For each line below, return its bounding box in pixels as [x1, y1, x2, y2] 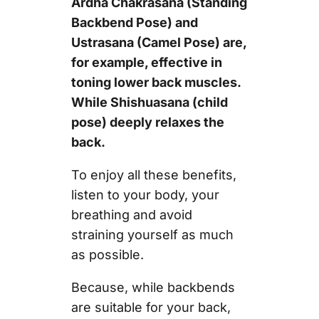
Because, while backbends [70, 279, 235, 295]
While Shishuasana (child [70, 94, 228, 110]
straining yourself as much [70, 226, 234, 242]
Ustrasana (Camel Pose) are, [70, 34, 246, 50]
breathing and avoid [70, 206, 192, 222]
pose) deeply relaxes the [70, 114, 224, 130]
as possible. [70, 246, 144, 262]
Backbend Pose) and [70, 14, 198, 30]
